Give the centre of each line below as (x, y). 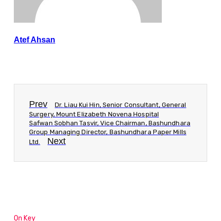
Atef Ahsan (35, 39)
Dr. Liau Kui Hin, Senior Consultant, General (121, 105)
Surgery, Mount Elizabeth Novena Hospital (94, 114)
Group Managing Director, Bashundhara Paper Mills (108, 132)
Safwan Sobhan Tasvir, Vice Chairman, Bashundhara (110, 123)
